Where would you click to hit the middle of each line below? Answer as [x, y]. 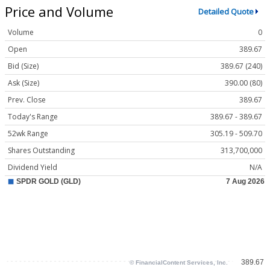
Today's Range [33, 117]
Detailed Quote [226, 11]
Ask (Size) [24, 83]
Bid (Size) [23, 66]
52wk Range [28, 134]
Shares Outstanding [41, 151]
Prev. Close [27, 100]
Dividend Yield [33, 168]
